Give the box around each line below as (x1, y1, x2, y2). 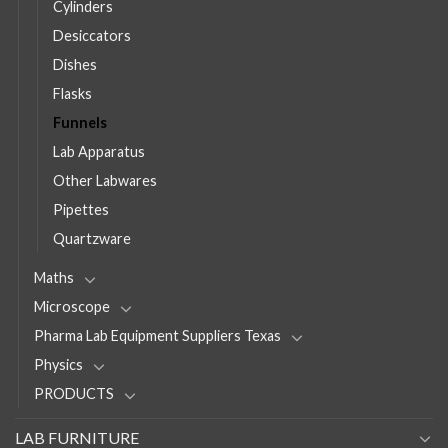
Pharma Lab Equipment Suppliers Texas (34, 327, 281, 345)
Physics (34, 356, 83, 374)
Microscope (34, 298, 110, 316)
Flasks (53, 85, 92, 103)
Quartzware (53, 230, 131, 248)
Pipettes (53, 201, 109, 219)
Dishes (53, 56, 97, 74)
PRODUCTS (34, 385, 114, 403)
